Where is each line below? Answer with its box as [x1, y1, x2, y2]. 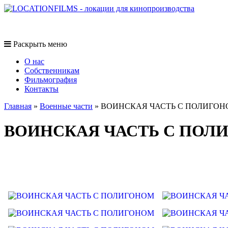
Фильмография [24, 75, 77, 84]
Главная [4, 102, 32, 110]
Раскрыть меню [13, 40, 67, 48]
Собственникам [24, 66, 79, 75]
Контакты [24, 84, 59, 93]
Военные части [40, 102, 93, 110]
